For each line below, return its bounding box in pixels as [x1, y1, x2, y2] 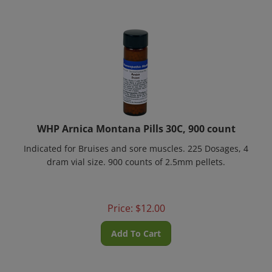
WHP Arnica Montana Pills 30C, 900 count [36, 115, 236, 128]
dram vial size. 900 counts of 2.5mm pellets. [47, 149, 225, 160]
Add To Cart [111, 220, 161, 232]
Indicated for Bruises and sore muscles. [24, 135, 185, 147]
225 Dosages [185, 135, 239, 147]
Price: [107, 194, 133, 208]
